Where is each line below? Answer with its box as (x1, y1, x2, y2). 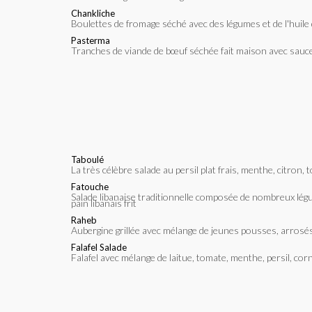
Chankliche (71, 7, 115, 19)
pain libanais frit (71, 196, 136, 209)
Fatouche (71, 180, 109, 192)
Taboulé (71, 153, 104, 165)
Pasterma (71, 34, 110, 46)
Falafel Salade (71, 241, 127, 253)
